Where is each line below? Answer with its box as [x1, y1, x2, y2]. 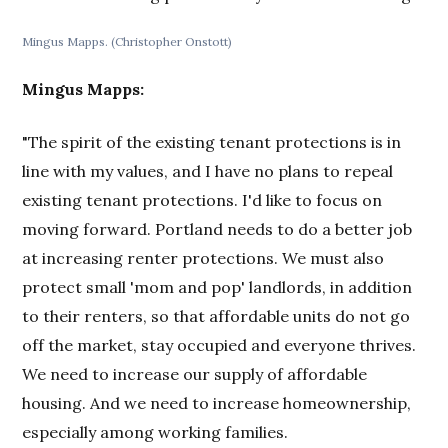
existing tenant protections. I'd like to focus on [22, 190, 383, 211]
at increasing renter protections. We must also [22, 248, 385, 269]
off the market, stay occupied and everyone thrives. [22, 335, 417, 356]
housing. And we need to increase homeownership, [22, 393, 412, 414]
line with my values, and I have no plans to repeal [22, 161, 394, 182]
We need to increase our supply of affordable [22, 364, 368, 385]
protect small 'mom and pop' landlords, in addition [22, 277, 413, 298]
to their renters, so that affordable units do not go [22, 306, 411, 327]
